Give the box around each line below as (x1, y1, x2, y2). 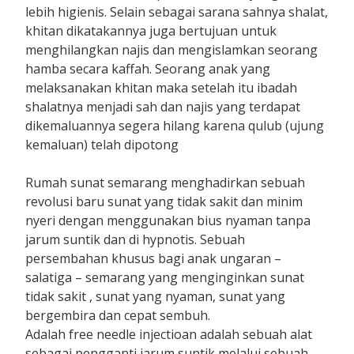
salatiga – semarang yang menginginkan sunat (25, 268, 305, 286)
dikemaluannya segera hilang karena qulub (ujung (25, 116, 325, 134)
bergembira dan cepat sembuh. (25, 306, 211, 324)
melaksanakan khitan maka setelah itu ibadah (25, 78, 298, 96)
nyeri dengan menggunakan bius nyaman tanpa (25, 211, 311, 229)
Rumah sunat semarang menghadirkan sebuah (25, 173, 306, 191)
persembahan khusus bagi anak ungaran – (25, 249, 282, 267)
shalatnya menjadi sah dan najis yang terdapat (25, 97, 301, 115)
